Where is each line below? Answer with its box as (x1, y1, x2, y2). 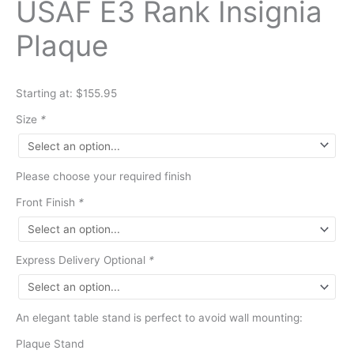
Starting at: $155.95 (16, 86, 117, 100)
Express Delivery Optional (16, 254, 149, 267)
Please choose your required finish (16, 170, 191, 183)
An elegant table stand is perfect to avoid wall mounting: (16, 311, 303, 324)
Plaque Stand (16, 337, 84, 350)
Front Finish (16, 196, 78, 209)
